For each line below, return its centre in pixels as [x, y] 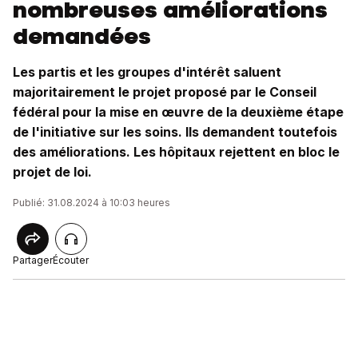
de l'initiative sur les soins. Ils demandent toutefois [175, 132]
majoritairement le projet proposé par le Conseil [165, 92]
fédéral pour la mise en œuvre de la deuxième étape [178, 112]
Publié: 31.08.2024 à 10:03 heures [91, 203]
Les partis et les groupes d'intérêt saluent [147, 72]
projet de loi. [52, 172]
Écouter [71, 260]
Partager [33, 260]
